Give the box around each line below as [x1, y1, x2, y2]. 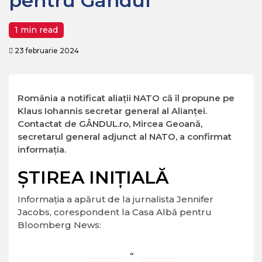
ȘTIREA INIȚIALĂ [18, 167, 168, 188]
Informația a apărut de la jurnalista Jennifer [18, 194, 213, 205]
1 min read [15, 25, 58, 35]
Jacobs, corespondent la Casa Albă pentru [18, 206, 212, 218]
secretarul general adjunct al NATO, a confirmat [18, 131, 232, 142]
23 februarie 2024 [13, 46, 79, 55]
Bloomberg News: [18, 219, 101, 230]
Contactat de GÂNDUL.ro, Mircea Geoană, [18, 118, 202, 129]
